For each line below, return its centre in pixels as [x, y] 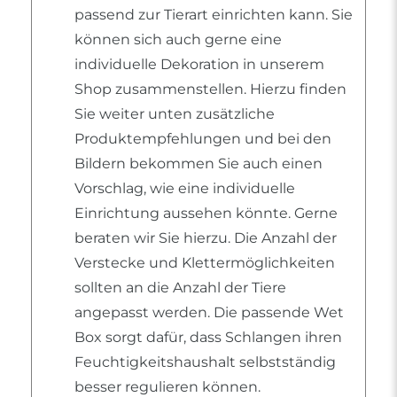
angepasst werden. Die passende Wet [209, 313]
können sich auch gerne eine [178, 40]
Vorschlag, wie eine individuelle [185, 189]
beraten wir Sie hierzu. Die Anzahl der [206, 238]
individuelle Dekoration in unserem [199, 65]
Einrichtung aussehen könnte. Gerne [206, 214]
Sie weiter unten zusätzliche [175, 114]
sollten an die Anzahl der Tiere [180, 288]
